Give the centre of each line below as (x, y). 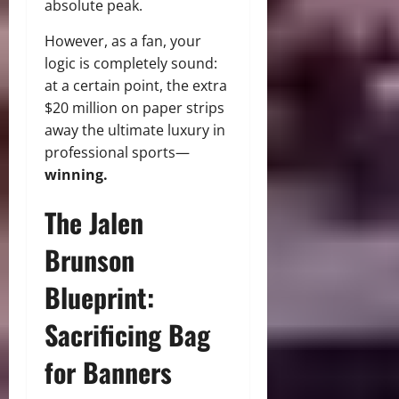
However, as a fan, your (123, 41)
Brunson (90, 260)
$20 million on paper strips (134, 108)
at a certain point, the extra (136, 86)
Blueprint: (99, 297)
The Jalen (94, 223)
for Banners (108, 372)
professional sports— (117, 153)
